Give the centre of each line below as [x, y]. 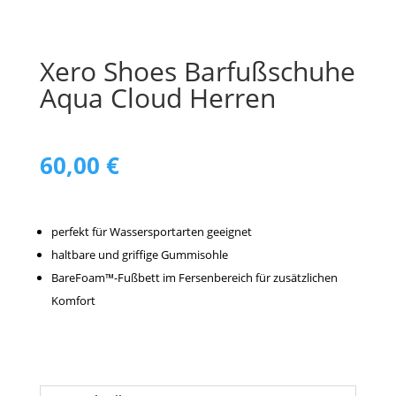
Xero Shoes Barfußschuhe [197, 71]
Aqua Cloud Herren [157, 98]
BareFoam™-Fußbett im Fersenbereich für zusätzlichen [194, 278]
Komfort [73, 301]
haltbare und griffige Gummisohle [139, 255]
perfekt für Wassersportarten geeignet [151, 232]
